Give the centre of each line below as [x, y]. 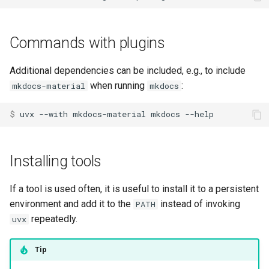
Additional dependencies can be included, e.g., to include [128, 70]
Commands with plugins [87, 43]
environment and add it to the [71, 204]
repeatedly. [53, 219]
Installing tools [56, 161]
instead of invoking [199, 204]
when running [117, 85]
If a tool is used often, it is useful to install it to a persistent [134, 189]
